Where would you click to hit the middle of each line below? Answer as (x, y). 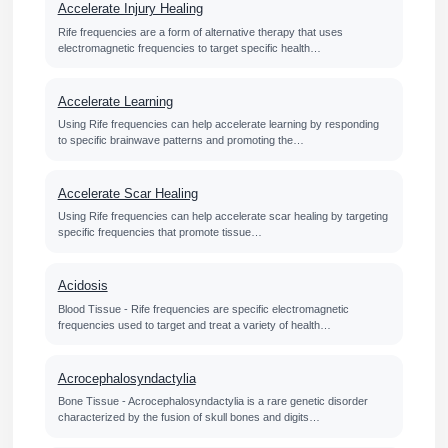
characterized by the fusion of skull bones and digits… (188, 417)
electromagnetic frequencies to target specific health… (189, 47)
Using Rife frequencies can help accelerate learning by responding (218, 123)
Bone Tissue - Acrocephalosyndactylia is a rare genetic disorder (212, 401)
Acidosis (82, 286)
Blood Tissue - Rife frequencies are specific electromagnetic (203, 308)
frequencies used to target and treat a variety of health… (194, 324)
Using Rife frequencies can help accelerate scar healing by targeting (222, 216)
